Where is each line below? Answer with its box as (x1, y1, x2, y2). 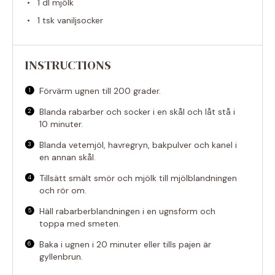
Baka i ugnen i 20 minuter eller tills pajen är (39, 238, 212, 250)
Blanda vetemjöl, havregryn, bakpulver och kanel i (39, 139, 238, 150)
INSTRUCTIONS (25, 56, 111, 74)
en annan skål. (39, 151, 96, 163)
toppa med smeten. (39, 217, 121, 229)
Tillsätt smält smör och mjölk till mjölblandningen (39, 172, 238, 184)
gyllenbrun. (39, 250, 83, 262)
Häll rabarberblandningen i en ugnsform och (39, 205, 216, 217)
